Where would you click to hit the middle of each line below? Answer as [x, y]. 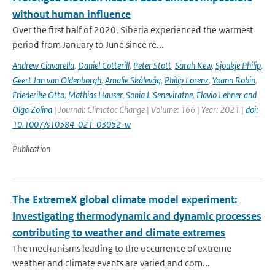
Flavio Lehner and [227, 95]
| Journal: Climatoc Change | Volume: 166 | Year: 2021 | [150, 110]
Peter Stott [152, 65]
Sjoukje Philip [238, 65]
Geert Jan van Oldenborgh [57, 80]
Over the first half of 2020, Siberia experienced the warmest [133, 30]
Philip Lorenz [187, 80]
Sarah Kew [193, 65]
